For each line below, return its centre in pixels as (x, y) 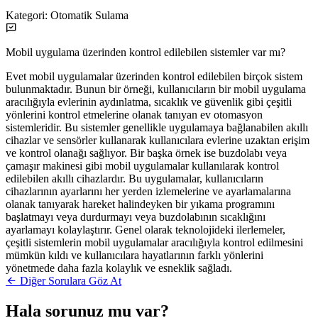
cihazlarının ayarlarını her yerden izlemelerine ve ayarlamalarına (148, 191)
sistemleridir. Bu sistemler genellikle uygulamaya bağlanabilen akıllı (157, 127)
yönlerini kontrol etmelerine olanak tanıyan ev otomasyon (134, 114)
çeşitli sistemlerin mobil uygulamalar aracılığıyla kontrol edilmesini (154, 242)
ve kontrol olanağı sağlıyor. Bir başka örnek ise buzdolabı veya (146, 153)
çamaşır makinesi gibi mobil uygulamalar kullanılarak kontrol (142, 165)
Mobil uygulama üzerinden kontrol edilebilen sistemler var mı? (146, 52)
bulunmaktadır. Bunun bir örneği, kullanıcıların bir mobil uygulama (156, 89)
